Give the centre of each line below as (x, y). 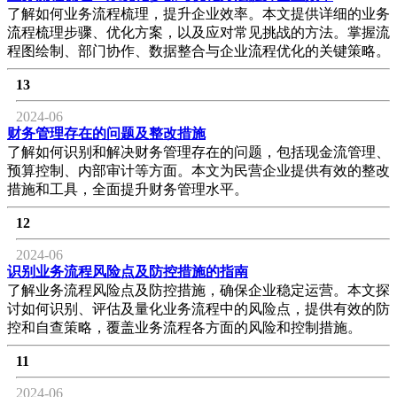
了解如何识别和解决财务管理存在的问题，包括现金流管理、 (198, 152)
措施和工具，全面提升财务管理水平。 (128, 189)
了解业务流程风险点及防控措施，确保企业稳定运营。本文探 (198, 290)
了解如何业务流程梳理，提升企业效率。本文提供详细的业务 (198, 13)
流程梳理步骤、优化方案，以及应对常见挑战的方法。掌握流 (198, 32)
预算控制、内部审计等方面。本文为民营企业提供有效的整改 (198, 170)
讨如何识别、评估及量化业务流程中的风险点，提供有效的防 (198, 308)
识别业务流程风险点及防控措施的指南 (128, 271)
